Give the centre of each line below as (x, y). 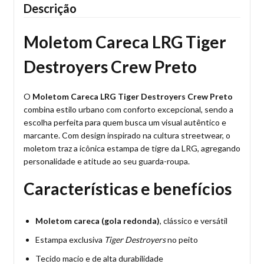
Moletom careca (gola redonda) (98, 221)
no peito (182, 240)
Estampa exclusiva (70, 240)
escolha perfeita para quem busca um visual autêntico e (125, 123)
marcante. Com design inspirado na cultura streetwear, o (127, 136)
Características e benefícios (128, 189)
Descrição (50, 9)
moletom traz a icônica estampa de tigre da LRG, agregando (132, 148)
